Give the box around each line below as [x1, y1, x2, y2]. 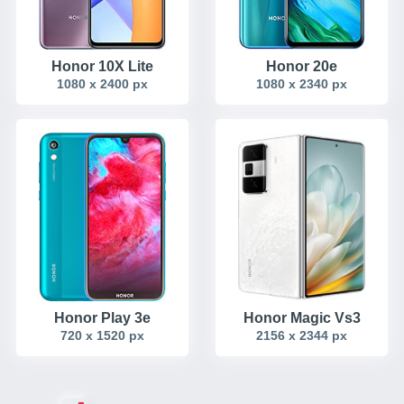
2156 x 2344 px [256, 328, 347, 344]
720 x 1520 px [60, 328, 144, 344]
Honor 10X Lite [51, 59, 153, 75]
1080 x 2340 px [256, 77, 347, 92]
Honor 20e [266, 59, 337, 75]
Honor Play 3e [54, 310, 151, 326]
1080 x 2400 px [57, 77, 148, 92]
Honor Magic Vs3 [243, 310, 361, 326]
